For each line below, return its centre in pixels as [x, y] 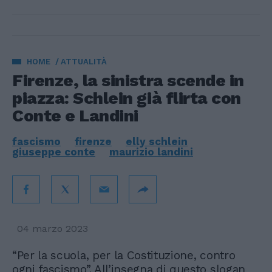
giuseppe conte [54, 152]
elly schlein [157, 141]
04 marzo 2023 [53, 229]
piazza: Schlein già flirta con [127, 98]
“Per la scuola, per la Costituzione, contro [124, 255]
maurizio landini [151, 152]
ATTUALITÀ [84, 62]
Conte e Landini [75, 116]
